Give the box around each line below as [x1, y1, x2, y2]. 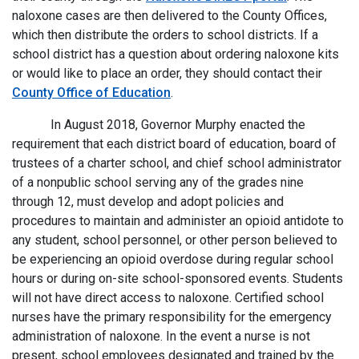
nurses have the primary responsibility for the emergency [12, 309, 332, 325]
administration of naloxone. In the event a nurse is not [12, 329, 310, 344]
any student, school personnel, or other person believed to [12, 232, 337, 248]
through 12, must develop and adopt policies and [12, 194, 284, 209]
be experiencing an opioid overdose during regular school [12, 252, 333, 267]
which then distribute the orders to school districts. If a [12, 27, 318, 42]
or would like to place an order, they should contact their [12, 66, 322, 81]
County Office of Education [12, 85, 171, 100]
